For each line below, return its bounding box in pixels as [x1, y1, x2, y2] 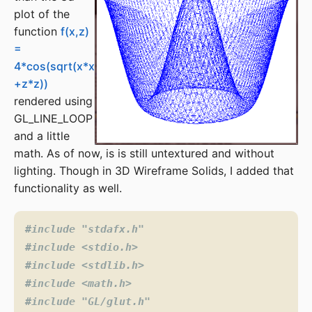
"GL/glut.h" [81, 295, 150, 308]
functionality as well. [14, 181, 122, 195]
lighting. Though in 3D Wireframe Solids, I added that [14, 164, 294, 178]
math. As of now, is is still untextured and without [14, 146, 274, 160]
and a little [14, 129, 70, 143]
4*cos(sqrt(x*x [14, 59, 95, 73]
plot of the [14, 7, 70, 21]
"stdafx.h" [81, 223, 144, 235]
